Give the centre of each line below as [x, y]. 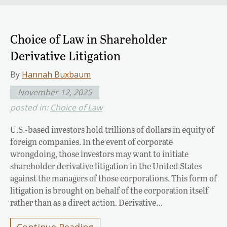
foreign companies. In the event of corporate [91, 141]
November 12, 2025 [55, 92]
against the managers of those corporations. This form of [113, 178]
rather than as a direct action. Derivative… [86, 202]
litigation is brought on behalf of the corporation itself [109, 190]
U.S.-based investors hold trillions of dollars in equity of [112, 129]
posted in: [30, 107]
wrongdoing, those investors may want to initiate [99, 154]
